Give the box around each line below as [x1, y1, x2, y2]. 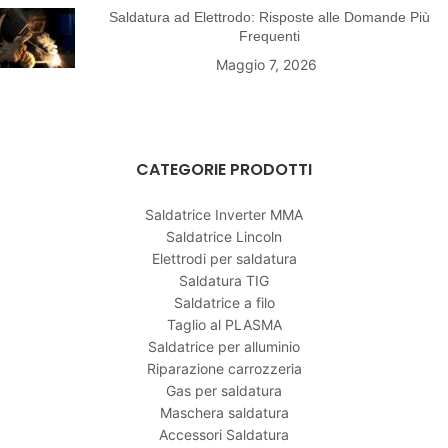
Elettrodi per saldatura [151, 249, 297, 267]
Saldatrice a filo [173, 293, 275, 311]
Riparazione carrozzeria [146, 359, 302, 377]
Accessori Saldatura [159, 425, 289, 443]
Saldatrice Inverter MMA [145, 205, 303, 223]
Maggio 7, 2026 [216, 55, 317, 73]
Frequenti [238, 27, 300, 44]
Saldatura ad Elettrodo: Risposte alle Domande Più [108, 8, 430, 25]
